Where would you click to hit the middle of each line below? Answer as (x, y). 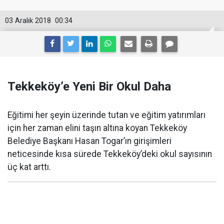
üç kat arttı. (29, 167)
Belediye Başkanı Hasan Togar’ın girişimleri (89, 141)
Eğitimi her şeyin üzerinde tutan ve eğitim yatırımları (106, 115)
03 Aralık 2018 (28, 21)
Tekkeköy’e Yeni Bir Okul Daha (89, 86)
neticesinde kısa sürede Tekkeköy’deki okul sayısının (110, 154)
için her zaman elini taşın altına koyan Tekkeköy (97, 128)
